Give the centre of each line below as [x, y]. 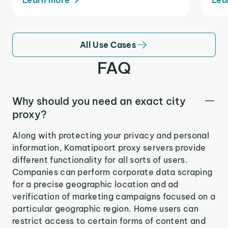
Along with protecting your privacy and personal [111, 135]
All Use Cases [108, 45]
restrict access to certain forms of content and [109, 221]
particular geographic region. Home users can [106, 208]
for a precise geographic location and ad [95, 184]
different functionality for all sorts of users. [100, 160]
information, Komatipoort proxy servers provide [109, 147]
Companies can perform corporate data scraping [112, 172]
